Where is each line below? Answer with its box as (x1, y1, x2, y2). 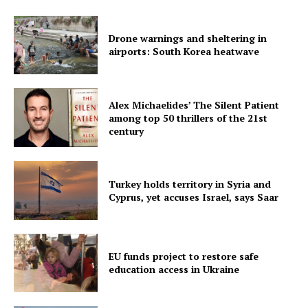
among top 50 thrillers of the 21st (109, 111, 268, 124)
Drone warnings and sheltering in (109, 32, 267, 45)
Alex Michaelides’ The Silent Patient (109, 98, 280, 111)
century (109, 124, 144, 137)
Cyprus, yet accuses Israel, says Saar (109, 190, 279, 203)
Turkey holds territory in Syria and (109, 177, 272, 190)
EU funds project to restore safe (109, 250, 259, 263)
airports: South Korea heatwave (109, 45, 260, 58)
